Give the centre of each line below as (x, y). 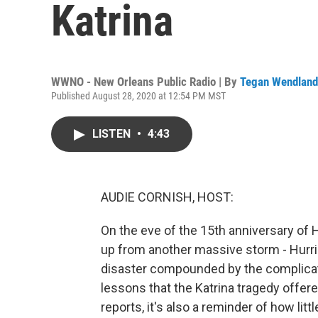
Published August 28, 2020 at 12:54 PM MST (138, 96)
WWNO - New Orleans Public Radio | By (146, 82)
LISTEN (113, 134)
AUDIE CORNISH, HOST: (167, 197)
